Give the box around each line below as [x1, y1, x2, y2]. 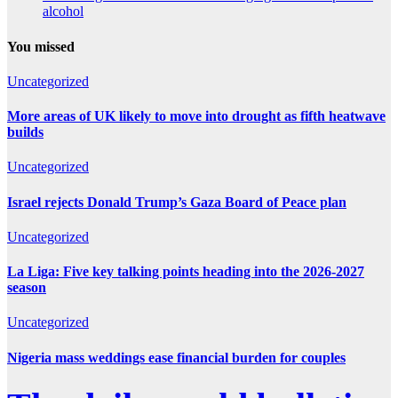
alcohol [43, 4, 84, 20]
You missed [7, 38, 75, 54]
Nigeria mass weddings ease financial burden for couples [7, 349, 346, 365]
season [7, 280, 46, 296]
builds [7, 124, 44, 140]
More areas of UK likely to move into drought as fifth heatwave [7, 108, 386, 124]
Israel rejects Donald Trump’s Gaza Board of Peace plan [7, 194, 346, 210]
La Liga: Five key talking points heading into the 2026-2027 [7, 264, 364, 280]
